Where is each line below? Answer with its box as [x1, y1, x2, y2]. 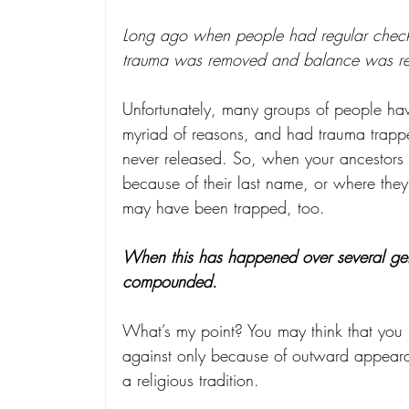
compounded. [122, 270, 217, 293]
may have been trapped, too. [122, 196, 325, 219]
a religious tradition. [122, 369, 259, 392]
